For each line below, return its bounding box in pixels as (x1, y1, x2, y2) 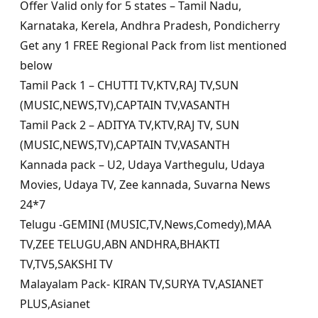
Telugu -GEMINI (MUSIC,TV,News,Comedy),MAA (20, 216, 271, 233)
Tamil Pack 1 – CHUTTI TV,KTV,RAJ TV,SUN (20, 77, 238, 94)
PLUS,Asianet (20, 296, 90, 312)
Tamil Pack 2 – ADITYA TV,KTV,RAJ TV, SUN (20, 117, 239, 133)
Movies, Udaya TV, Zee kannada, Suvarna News (20, 177, 270, 193)
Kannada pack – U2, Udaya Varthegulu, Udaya (20, 157, 265, 173)
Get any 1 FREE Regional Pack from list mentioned (20, 38, 287, 54)
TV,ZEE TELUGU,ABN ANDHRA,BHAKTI (20, 236, 219, 253)
